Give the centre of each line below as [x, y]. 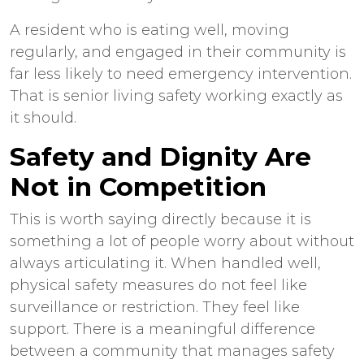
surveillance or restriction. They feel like [155, 307]
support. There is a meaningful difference [162, 329]
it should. [43, 118]
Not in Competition [138, 187]
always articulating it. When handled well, [165, 263]
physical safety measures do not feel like [158, 285]
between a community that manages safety [172, 351]
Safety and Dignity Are [160, 157]
